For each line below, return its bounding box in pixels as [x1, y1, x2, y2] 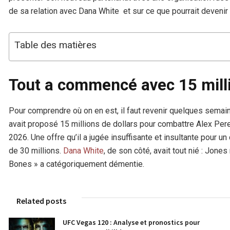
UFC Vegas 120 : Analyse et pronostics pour [63, 217, 200, 227]
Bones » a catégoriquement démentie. [9, 159, 144, 169]
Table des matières [14, 39, 97, 51]
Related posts [16, 195, 66, 206]
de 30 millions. [9, 145, 63, 156]
